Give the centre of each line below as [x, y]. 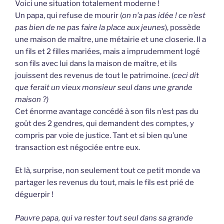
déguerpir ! [34, 195]
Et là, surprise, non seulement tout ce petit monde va [107, 171]
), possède [183, 27]
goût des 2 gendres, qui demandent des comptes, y [104, 123]
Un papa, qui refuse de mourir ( [68, 15]
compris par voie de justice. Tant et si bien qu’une [101, 135]
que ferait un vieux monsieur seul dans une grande [104, 87]
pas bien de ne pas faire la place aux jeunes [90, 27]
